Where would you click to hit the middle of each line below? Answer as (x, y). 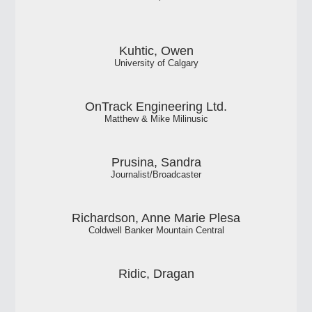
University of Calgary (156, 64)
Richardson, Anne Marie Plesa (156, 218)
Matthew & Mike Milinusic (156, 119)
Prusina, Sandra (156, 163)
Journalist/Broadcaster (156, 175)
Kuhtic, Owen (156, 51)
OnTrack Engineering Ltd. (156, 107)
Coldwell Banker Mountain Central (156, 231)
